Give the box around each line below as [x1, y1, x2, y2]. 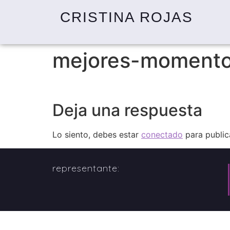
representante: [52, 162, 120, 174]
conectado [141, 129, 183, 140]
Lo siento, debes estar [52, 129, 141, 140]
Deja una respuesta [52, 100, 202, 121]
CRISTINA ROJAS [60, 9, 193, 25]
